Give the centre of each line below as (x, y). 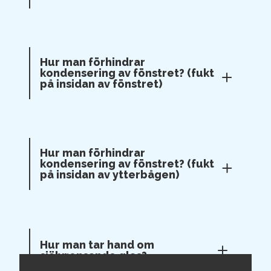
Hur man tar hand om (97, 245)
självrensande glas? (93, 256)
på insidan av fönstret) (101, 84)
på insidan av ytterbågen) (109, 175)
